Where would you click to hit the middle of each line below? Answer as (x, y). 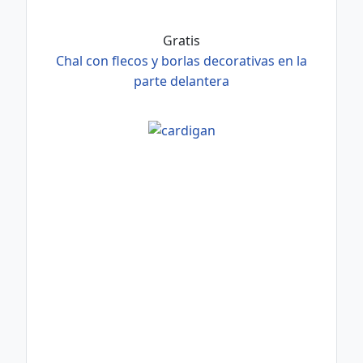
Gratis (181, 41)
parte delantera (181, 81)
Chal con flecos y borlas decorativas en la (181, 61)
